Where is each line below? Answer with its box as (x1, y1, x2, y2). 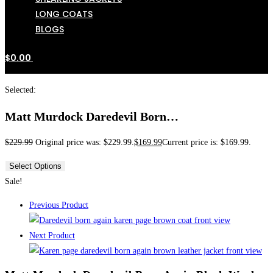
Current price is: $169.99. (162, 138, 251, 147)
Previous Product (29, 200, 88, 210)
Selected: (5, 85, 36, 95)
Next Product (29, 231, 75, 241)
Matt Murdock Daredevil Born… (5, 109, 179, 123)
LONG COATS (35, 8, 93, 21)
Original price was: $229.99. (35, 138, 134, 147)
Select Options (9, 161, 62, 171)
